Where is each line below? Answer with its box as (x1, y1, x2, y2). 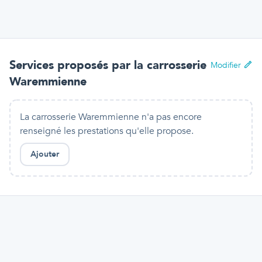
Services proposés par (9, 57, 134, 73)
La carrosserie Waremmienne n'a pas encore (20, 111, 202, 123)
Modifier (211, 60, 241, 71)
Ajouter (30, 149, 59, 160)
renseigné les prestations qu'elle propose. (20, 125, 194, 137)
